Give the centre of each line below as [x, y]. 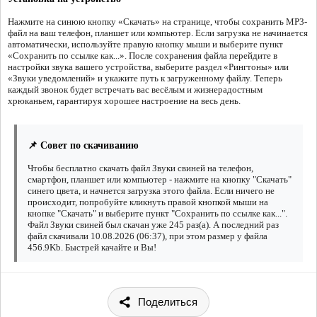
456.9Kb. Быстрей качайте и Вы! [92, 248]
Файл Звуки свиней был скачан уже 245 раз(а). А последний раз [153, 225]
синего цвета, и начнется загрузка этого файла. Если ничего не [151, 191]
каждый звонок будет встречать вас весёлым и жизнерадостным [135, 90]
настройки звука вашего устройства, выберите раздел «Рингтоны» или [148, 67]
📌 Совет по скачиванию [83, 146]
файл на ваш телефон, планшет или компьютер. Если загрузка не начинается [158, 33]
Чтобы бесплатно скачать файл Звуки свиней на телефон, [140, 168]
